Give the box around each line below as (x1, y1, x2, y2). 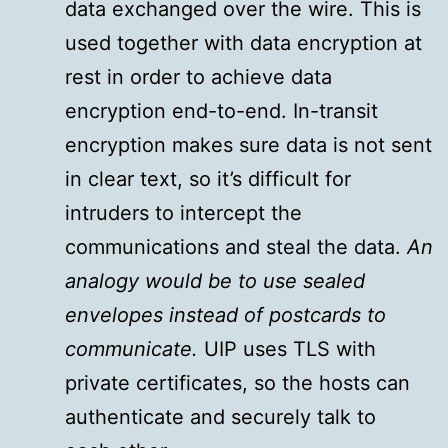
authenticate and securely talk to (65, 405, 376, 430)
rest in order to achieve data (65, 65, 332, 90)
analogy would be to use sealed (65, 269, 365, 294)
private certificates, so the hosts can (65, 371, 410, 396)
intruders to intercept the (65, 201, 302, 226)
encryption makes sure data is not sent (65, 133, 432, 158)
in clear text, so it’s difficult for (65, 167, 351, 192)
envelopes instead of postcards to (65, 303, 386, 328)
